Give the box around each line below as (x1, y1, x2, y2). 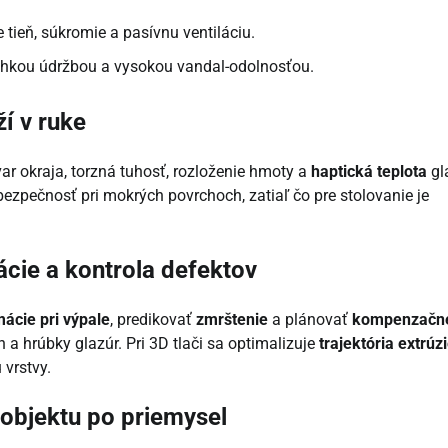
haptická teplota (311, 161, 427, 181)
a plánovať (268, 309, 352, 329)
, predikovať (110, 309, 196, 329)
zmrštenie (196, 309, 268, 329)
